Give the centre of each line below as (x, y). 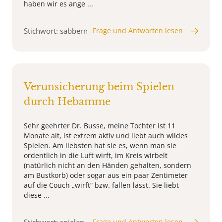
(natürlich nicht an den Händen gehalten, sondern (108, 166)
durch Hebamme (67, 102)
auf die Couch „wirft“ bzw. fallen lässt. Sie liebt (101, 185)
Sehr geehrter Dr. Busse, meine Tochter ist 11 (100, 126)
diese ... (37, 195)
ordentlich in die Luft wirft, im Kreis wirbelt (96, 156)
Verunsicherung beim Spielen (99, 87)
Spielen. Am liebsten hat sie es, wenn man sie (100, 146)
